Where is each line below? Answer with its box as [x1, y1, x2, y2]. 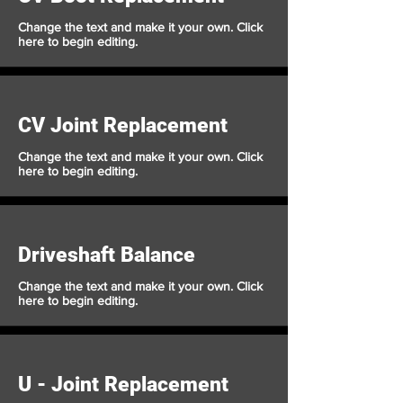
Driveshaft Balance [18, 243, 201, 267]
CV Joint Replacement [18, 113, 228, 138]
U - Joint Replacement [18, 372, 228, 397]
